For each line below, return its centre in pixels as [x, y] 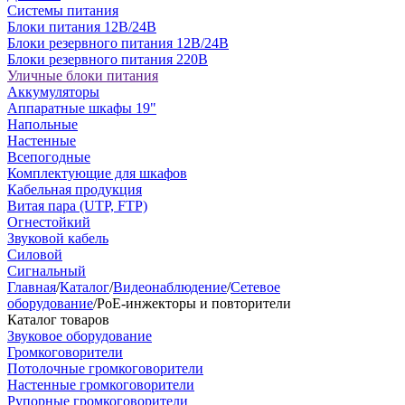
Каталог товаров [58, 320]
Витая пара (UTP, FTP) [77, 206]
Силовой [35, 254]
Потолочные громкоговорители [105, 368]
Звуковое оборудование [80, 336]
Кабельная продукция [75, 189]
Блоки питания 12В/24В [82, 27]
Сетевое [255, 287]
